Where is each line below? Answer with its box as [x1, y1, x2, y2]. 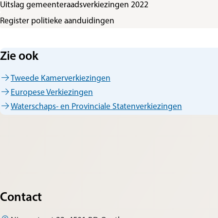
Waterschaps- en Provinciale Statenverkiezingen [10, 100, 182, 111]
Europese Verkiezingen [10, 86, 93, 97]
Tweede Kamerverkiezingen [10, 72, 110, 83]
